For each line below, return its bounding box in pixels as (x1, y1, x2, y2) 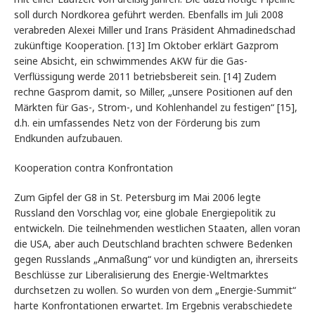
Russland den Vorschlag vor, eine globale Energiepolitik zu (14, 206, 276, 220)
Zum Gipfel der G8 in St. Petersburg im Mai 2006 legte (14, 191, 261, 205)
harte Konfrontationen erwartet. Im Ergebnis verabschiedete (14, 299, 292, 313)
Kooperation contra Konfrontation (14, 161, 173, 175)
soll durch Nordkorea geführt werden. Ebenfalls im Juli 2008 (14, 8, 283, 22)
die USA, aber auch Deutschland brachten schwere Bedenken (14, 237, 292, 251)
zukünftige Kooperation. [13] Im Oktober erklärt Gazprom (14, 39, 278, 53)
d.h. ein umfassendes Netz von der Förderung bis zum (14, 116, 260, 130)
